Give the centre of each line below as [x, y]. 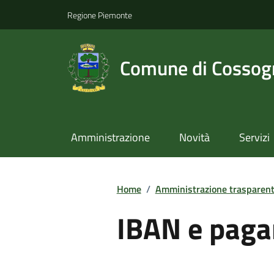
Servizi [254, 138]
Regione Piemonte [100, 15]
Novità [194, 138]
